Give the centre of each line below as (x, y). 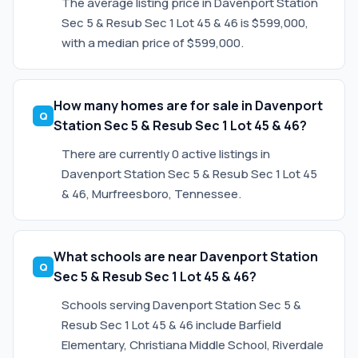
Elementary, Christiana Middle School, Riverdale (193, 345)
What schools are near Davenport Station (186, 257)
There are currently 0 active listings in (166, 154)
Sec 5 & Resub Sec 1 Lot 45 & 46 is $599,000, (185, 23)
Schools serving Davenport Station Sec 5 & (181, 305)
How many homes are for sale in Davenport (188, 105)
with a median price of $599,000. (153, 43)
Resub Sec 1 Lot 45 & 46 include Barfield (171, 325)
